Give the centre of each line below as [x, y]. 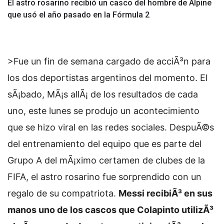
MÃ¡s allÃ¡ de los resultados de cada [122, 94]
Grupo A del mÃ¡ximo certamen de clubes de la [106, 160]
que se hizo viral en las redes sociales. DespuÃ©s [111, 127]
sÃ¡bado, [27, 94]
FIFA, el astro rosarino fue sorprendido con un [104, 177]
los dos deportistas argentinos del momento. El [107, 78]
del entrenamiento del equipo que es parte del [104, 144]
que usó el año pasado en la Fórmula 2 [78, 15]
